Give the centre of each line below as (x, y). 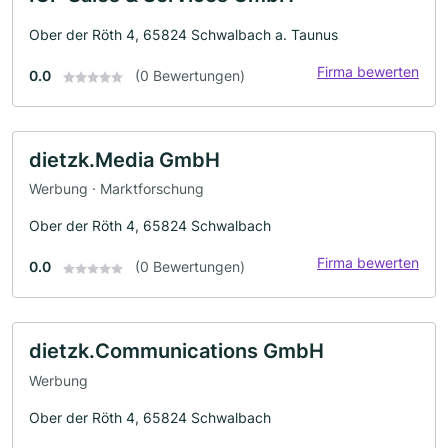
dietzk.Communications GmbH (176, 351)
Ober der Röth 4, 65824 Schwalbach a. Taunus (183, 34)
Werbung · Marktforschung (116, 189)
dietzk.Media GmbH (124, 159)
